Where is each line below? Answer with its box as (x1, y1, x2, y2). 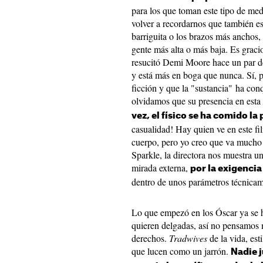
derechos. (131, 232, 169, 244)
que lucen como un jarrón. (131, 245, 231, 257)
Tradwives (169, 232, 207, 244)
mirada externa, (131, 161, 190, 174)
